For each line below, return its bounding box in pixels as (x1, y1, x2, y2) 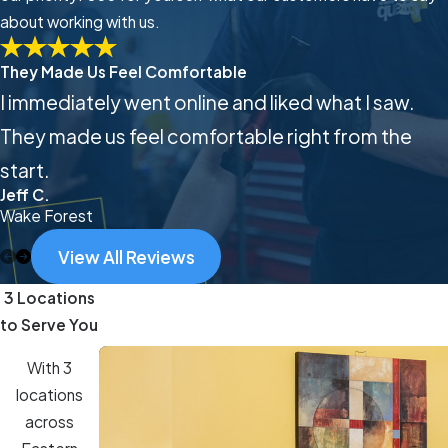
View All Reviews (57, 245, 195, 268)
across (24, 411, 74, 431)
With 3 (26, 357, 72, 377)
